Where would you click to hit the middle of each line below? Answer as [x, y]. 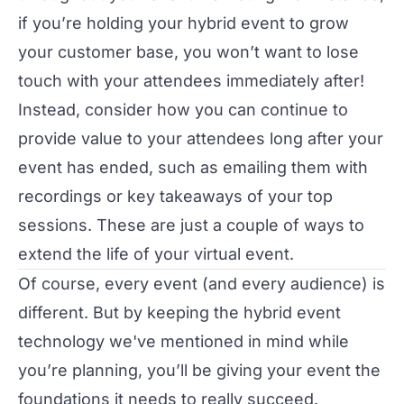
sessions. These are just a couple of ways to [191, 225]
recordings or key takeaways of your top [175, 196]
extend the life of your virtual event [154, 253]
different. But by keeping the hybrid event [179, 312]
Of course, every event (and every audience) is [202, 283]
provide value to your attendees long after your [201, 138]
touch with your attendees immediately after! [191, 80]
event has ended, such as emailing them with [193, 167]
